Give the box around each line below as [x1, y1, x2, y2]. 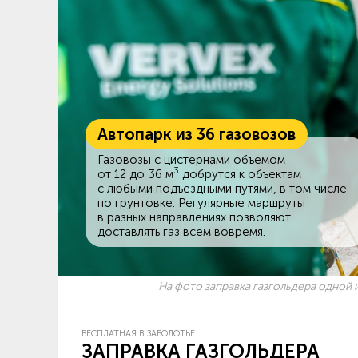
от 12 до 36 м [97, 166, 173, 181]
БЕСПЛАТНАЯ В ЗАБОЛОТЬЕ [82, 328, 195, 339]
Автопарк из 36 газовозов [97, 124, 296, 144]
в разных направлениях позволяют [97, 209, 291, 225]
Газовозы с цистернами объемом [97, 152, 285, 167]
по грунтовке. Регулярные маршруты [97, 195, 305, 210]
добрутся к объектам [179, 166, 301, 181]
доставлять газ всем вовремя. [97, 224, 265, 239]
